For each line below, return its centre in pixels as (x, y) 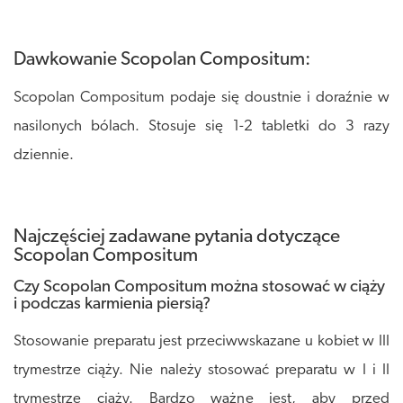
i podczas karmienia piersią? (112, 305)
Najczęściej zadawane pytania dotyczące (177, 237)
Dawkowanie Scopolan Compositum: (162, 60)
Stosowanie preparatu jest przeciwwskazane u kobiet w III (201, 342)
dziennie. (44, 156)
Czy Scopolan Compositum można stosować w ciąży (199, 288)
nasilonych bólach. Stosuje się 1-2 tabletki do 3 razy (201, 127)
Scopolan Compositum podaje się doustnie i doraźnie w (201, 98)
